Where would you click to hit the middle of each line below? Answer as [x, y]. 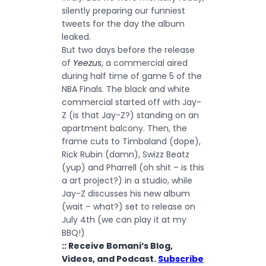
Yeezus [87, 63]
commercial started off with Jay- [132, 102]
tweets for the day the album [123, 24]
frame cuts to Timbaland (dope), [131, 141]
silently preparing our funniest [123, 11]
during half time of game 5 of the [132, 76]
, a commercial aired [145, 63]
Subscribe [181, 259]
